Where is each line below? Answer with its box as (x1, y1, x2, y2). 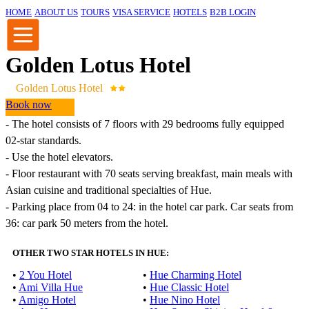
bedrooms (176, 118, 219, 130)
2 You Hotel (19, 269, 72, 281)
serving (142, 168, 174, 179)
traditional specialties (86, 184, 176, 196)
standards (38, 134, 79, 146)
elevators (72, 151, 110, 163)
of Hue (179, 184, 209, 196)
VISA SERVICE (112, 7, 170, 17)
